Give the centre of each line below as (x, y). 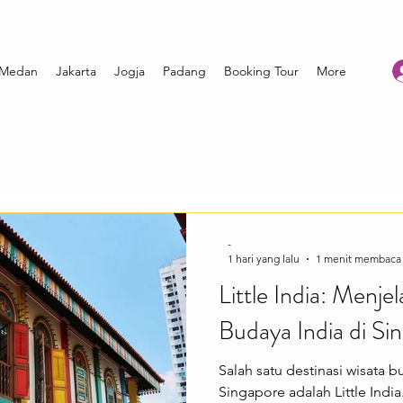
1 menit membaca (358, 259)
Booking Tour (261, 71)
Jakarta (76, 71)
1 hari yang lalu (264, 259)
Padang (184, 71)
